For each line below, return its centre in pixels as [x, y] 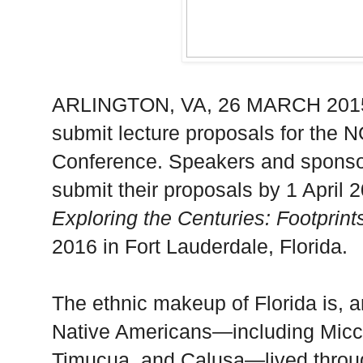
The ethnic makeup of [153, 303]
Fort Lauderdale [196, 246]
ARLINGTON [111, 104]
